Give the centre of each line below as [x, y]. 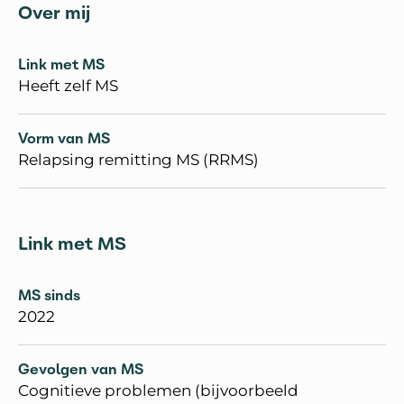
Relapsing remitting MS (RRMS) [138, 160]
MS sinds [49, 295]
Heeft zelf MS [68, 86]
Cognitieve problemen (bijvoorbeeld [158, 390]
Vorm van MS [64, 138]
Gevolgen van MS [81, 369]
